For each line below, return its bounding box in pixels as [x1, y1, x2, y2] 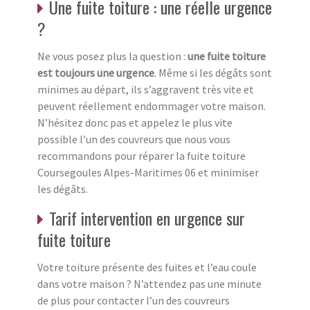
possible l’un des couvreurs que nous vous [37, 131, 230, 146]
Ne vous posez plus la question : [37, 48, 188, 63]
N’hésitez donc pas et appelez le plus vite [37, 115, 232, 129]
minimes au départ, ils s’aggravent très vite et [37, 82, 254, 96]
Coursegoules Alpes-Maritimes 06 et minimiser [37, 165, 259, 179]
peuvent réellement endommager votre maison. [37, 98, 266, 113]
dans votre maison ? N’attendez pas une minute [37, 276, 262, 291]
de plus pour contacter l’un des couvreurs [37, 293, 230, 307]
